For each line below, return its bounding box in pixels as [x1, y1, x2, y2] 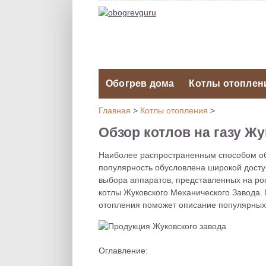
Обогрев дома [106, 78, 175, 88]
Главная [99, 106, 131, 115]
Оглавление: [99, 246, 148, 255]
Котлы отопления [140, 106, 208, 115]
